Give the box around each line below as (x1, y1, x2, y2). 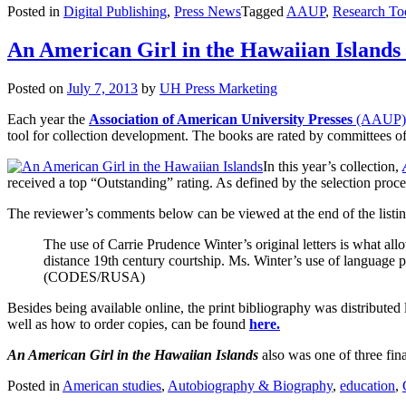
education (340, 378, 395, 394)
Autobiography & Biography (168, 378, 333, 394)
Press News (174, 4, 241, 20)
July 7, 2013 (67, 81, 138, 97)
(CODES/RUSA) (43, 269, 145, 285)
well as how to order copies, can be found (7, 316, 249, 333)
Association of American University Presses (89, 111, 353, 128)
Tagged (241, 4, 286, 20)
